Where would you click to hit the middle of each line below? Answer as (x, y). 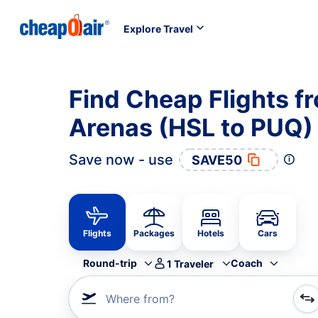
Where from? (140, 299)
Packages (154, 233)
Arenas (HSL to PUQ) (191, 127)
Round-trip (110, 263)
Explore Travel (158, 28)
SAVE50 (217, 160)
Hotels (211, 233)
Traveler (194, 263)
